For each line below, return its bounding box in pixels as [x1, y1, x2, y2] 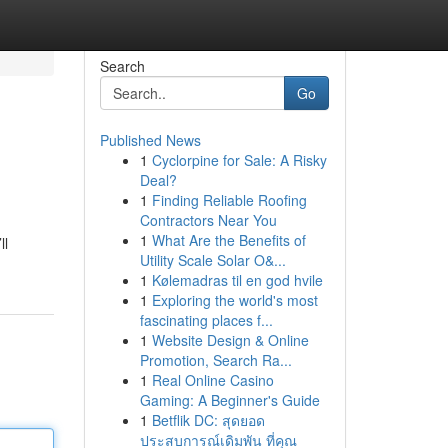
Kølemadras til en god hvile [151, 270, 323, 290]
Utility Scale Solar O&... [139, 250, 286, 270]
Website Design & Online [151, 330, 309, 350]
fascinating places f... [139, 310, 273, 330]
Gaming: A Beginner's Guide [139, 390, 320, 410]
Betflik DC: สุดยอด [151, 410, 265, 430]
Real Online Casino [151, 370, 274, 390]
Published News [99, 130, 201, 150]
